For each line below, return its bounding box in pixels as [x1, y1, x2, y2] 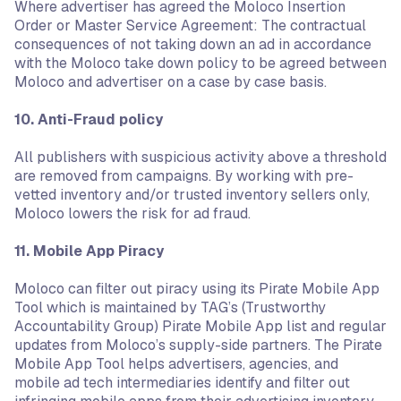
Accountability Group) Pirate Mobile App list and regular [14, 317, 387, 336]
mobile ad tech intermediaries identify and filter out [14, 373, 350, 392]
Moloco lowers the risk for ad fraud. [14, 204, 251, 223]
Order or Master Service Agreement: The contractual [14, 16, 366, 35]
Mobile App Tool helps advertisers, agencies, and [14, 354, 338, 373]
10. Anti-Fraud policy [14, 110, 163, 129]
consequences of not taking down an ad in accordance [14, 35, 371, 54]
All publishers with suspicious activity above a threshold [14, 148, 387, 166]
